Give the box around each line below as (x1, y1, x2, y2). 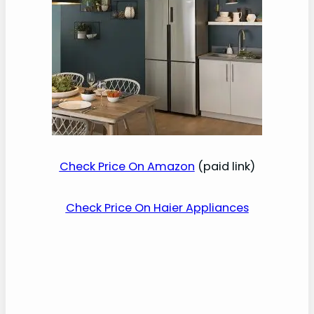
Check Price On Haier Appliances (65, 199, 249, 216)
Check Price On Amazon (59, 158, 195, 175)
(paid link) (194, 158, 255, 175)
